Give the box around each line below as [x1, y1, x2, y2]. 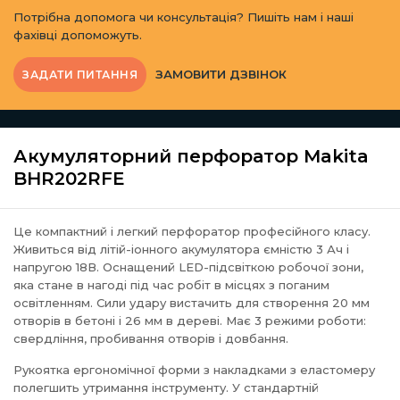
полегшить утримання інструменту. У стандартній [13, 380, 319, 395]
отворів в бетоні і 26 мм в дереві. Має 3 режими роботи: [13, 313, 366, 328]
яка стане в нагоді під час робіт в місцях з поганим [13, 278, 329, 292]
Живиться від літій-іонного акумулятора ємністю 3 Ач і [13, 242, 349, 256]
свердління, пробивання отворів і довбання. [13, 331, 288, 346]
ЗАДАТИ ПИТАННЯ [22, 68, 137, 81]
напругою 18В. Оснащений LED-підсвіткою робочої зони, [13, 260, 363, 274]
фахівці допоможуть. [13, 28, 142, 42]
